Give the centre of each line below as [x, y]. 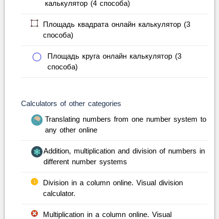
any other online [71, 130]
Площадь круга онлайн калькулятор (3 [114, 56]
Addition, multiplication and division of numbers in [124, 151]
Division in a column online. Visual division [113, 183]
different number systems [86, 162]
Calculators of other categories [71, 103]
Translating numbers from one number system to [125, 119]
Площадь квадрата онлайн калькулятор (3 [116, 24]
